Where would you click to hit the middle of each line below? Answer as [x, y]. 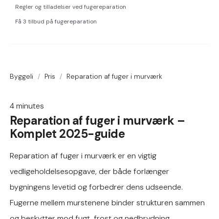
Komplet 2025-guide [67, 134]
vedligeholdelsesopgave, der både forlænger [89, 171]
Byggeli [22, 76]
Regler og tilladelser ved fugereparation [71, 7]
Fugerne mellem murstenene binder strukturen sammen [107, 203]
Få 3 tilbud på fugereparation [56, 22]
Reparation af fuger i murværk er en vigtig [83, 156]
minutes [30, 106]
